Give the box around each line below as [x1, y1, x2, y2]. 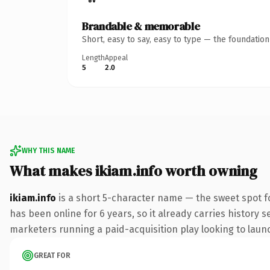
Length [82, 53, 105, 62]
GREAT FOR [34, 251, 71, 260]
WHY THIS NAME [22, 146, 75, 155]
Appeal [105, 53, 128, 62]
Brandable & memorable [82, 18, 200, 34]
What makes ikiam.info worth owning [10, 160, 257, 181]
